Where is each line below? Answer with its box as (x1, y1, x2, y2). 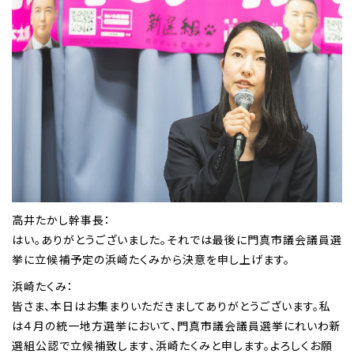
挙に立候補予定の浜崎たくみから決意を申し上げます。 (12, 250, 290, 267)
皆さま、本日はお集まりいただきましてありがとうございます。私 (12, 298, 331, 314)
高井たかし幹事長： (12, 211, 111, 228)
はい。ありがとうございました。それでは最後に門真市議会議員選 (12, 231, 342, 247)
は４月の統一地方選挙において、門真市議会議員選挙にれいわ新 (12, 318, 341, 334)
